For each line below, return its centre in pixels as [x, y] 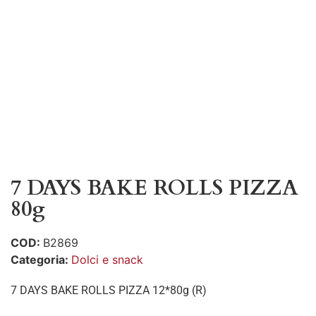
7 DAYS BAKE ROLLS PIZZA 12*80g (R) [109, 290]
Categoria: [41, 260]
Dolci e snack [107, 260]
